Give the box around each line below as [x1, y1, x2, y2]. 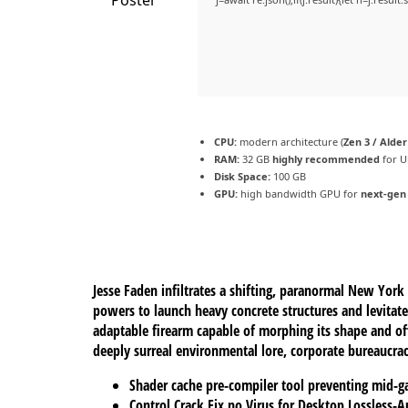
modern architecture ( [237, 134, 343, 148]
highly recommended [272, 151, 380, 166]
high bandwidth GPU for [238, 186, 361, 200]
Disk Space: [214, 168, 270, 183]
